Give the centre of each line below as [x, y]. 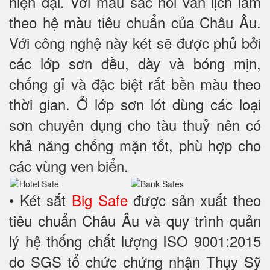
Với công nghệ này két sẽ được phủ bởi [135, 43]
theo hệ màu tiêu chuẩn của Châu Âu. [135, 22]
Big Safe [99, 200]
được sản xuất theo [194, 200]
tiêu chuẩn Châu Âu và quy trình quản [135, 221]
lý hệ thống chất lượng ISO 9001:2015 [135, 241]
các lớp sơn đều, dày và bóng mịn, [135, 63]
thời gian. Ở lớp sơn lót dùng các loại [135, 104]
